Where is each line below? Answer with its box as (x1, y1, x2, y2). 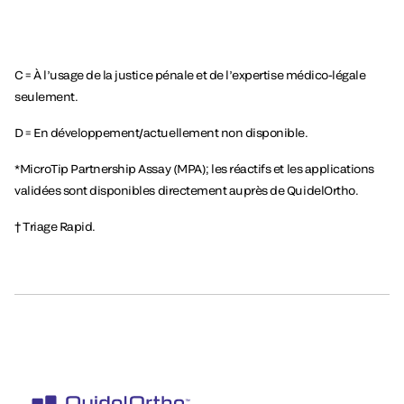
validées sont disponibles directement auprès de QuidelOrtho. (14, 183, 359, 198)
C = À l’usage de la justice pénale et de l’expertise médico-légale (14, 68, 366, 83)
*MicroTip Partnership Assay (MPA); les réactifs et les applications (14, 161, 374, 177)
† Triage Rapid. (14, 219, 96, 234)
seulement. (14, 89, 78, 105)
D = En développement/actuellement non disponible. (14, 125, 308, 141)
